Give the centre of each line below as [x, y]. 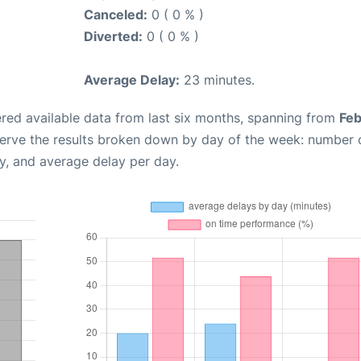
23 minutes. [217, 80]
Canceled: [116, 15]
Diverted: [113, 37]
